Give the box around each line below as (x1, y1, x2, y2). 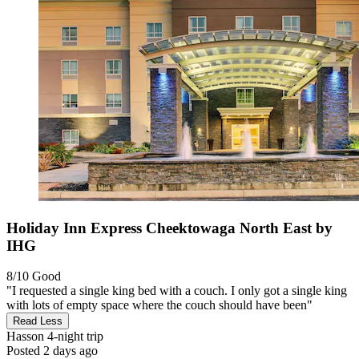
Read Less (13, 315, 63, 328)
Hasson (6, 329, 44, 344)
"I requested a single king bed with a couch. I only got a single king (6, 284, 347, 298)
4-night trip (44, 329, 103, 344)
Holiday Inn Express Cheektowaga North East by (6, 219, 333, 236)
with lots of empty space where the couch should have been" (6, 298, 313, 313)
